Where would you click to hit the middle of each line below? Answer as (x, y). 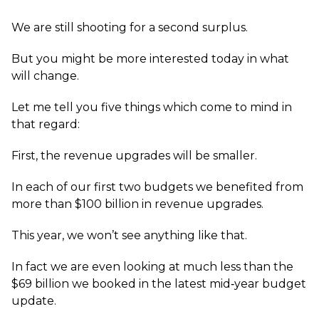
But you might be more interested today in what (150, 59)
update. (34, 301)
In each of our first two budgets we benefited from (157, 187)
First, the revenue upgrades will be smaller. (134, 156)
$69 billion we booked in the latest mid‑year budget (159, 284)
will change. (45, 76)
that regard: (46, 124)
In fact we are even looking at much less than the (152, 267)
